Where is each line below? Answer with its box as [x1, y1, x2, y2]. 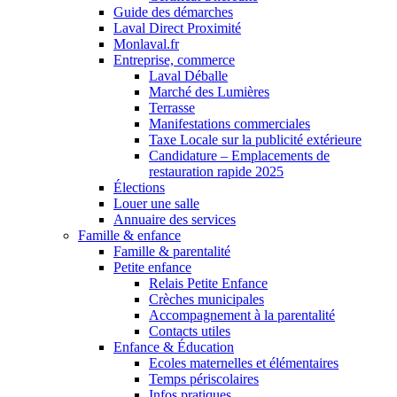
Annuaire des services [113, 211, 236, 227]
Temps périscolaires [149, 370, 259, 386]
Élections [113, 179, 165, 195]
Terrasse [149, 99, 195, 115]
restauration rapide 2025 [149, 163, 284, 179]
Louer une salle [113, 195, 199, 211]
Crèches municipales [149, 291, 264, 307]
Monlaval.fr [113, 35, 179, 51]
